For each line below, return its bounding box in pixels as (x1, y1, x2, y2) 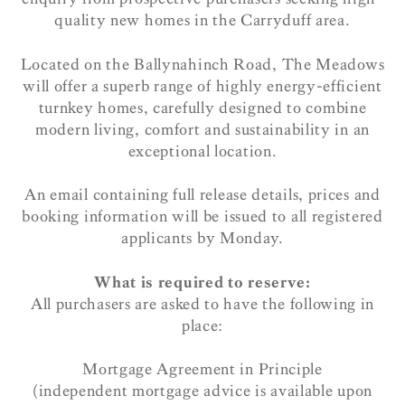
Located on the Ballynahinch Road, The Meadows (20, 54, 385, 74)
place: (181, 316, 224, 335)
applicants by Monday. (121, 229, 284, 248)
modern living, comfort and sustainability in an (35, 119, 370, 139)
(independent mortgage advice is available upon (32, 381, 373, 400)
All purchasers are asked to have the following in (30, 294, 375, 314)
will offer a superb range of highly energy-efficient (23, 76, 382, 96)
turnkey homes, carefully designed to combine (38, 98, 367, 118)
